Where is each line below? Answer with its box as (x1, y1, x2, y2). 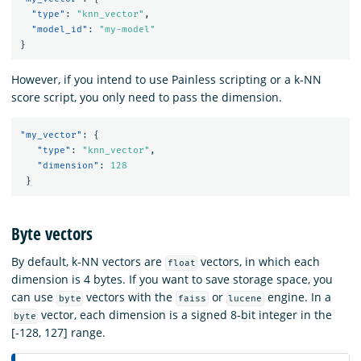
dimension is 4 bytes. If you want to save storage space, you (11, 271, 333, 287)
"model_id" (31, 23, 88, 35)
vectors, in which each (197, 253, 321, 269)
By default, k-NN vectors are (11, 253, 165, 269)
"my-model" (98, 23, 156, 35)
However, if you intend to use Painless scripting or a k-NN (11, 72, 322, 88)
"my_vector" (19, 129, 82, 140)
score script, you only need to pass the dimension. (11, 89, 282, 106)
